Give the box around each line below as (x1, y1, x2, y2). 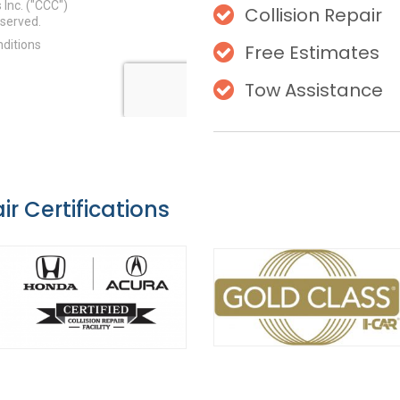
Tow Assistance (245, 78, 383, 103)
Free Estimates (245, 40, 379, 65)
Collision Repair (240, 3, 382, 28)
